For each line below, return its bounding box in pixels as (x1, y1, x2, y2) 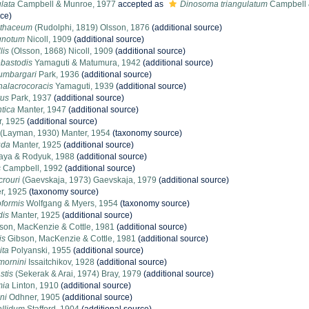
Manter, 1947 (15, 105, 66, 114)
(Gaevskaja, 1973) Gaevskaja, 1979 (20, 175, 157, 185)
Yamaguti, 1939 (53, 81, 114, 91)
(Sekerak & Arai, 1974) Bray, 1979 (13, 269, 141, 279)
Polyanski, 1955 (9, 246, 71, 255)
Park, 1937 (9, 93, 52, 103)
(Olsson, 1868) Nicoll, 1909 (9, 46, 113, 56)
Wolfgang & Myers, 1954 (24, 199, 118, 208)
